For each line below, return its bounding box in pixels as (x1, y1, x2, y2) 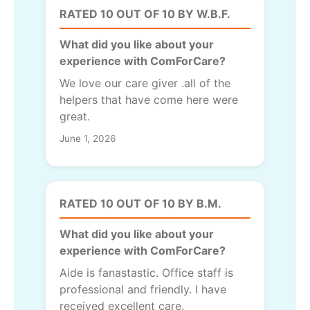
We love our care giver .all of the (60, 75, 230, 90)
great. (60, 109, 90, 123)
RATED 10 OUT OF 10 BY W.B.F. (60, 6, 230, 21)
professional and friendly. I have (60, 282, 226, 296)
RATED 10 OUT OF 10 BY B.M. (60, 196, 221, 210)
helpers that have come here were (60, 92, 238, 107)
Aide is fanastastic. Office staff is (60, 265, 233, 280)
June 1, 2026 (60, 132, 116, 144)
